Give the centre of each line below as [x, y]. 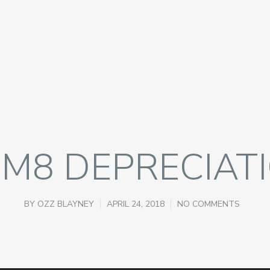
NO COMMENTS [209, 204]
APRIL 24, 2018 [136, 204]
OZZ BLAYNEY [66, 204]
